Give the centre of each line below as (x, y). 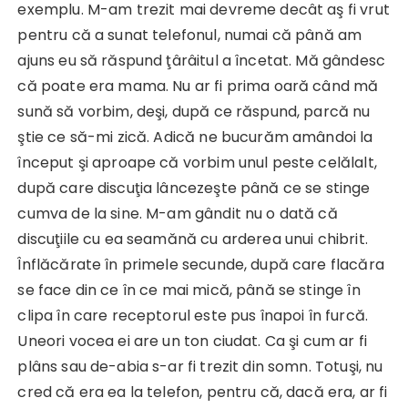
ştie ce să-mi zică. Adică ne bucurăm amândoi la (195, 138)
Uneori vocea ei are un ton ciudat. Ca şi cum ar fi (192, 342)
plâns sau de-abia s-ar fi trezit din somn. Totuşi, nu (200, 367)
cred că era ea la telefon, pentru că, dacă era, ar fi (203, 393)
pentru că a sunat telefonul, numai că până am (190, 36)
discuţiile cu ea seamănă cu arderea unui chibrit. (193, 240)
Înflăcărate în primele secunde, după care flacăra (201, 265)
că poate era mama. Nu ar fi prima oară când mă (198, 87)
